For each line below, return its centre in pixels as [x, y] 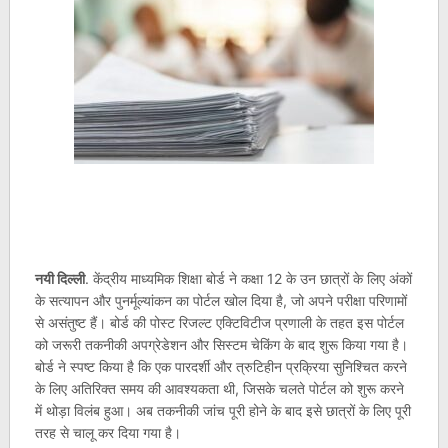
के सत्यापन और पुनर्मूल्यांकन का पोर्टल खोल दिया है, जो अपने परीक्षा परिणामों [220, 300]
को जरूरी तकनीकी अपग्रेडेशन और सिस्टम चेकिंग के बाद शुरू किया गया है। [221, 344]
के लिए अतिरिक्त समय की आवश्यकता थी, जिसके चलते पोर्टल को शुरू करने [219, 388]
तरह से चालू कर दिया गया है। [107, 432]
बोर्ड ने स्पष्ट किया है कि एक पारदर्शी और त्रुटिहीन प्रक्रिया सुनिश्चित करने [220, 366]
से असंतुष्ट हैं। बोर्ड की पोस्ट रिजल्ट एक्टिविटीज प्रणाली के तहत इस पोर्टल [219, 322]
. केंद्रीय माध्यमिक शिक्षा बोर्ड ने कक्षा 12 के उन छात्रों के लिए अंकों [248, 278]
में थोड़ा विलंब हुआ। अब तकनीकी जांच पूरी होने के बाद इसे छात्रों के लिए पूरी [222, 410]
